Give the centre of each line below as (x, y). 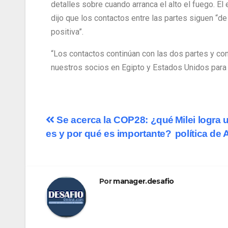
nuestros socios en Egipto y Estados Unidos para (139, 68)
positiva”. (67, 32)
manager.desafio (144, 181)
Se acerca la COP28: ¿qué (114, 120)
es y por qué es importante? (109, 133)
